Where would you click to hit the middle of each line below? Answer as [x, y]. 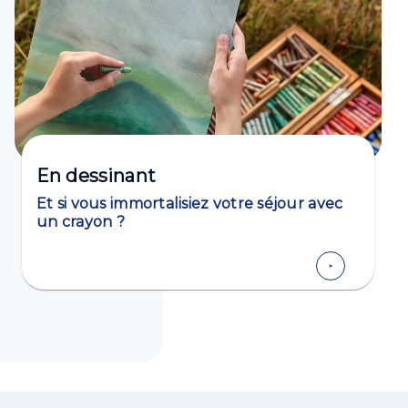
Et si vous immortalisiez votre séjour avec [190, 204]
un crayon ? [81, 222]
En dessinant [96, 176]
